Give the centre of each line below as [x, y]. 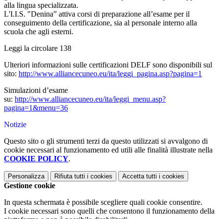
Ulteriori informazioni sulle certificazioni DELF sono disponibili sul [108, 65]
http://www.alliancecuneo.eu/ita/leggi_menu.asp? [90, 99]
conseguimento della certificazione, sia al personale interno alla [100, 23]
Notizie [15, 125]
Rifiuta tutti [70, 176]
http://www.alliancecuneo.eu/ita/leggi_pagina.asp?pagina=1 [110, 74]
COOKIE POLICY [36, 159]
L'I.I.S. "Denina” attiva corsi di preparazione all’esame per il [97, 14]
